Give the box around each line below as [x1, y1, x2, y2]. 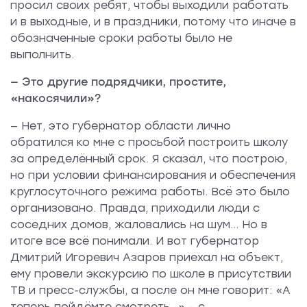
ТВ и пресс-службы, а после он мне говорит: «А [10, 283, 291, 297]
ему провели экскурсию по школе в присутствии [10, 267, 291, 280]
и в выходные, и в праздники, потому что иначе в [10, 14, 296, 28]
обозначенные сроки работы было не [10, 31, 232, 45]
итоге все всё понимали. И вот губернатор [10, 234, 259, 247]
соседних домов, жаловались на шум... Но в [10, 217, 267, 231]
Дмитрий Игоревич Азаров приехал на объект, [10, 250, 283, 264]
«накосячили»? [10, 91, 101, 105]
